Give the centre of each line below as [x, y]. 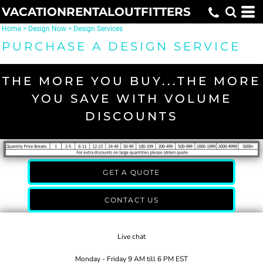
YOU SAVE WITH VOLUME [131, 99]
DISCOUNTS [131, 116]
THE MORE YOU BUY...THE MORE [131, 81]
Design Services [98, 29]
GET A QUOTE [131, 173]
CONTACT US [131, 200]
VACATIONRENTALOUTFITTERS [96, 12]
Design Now [47, 29]
